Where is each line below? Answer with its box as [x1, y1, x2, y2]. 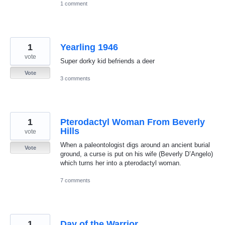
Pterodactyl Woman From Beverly [60, 117, 205, 127]
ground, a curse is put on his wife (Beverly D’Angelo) [60, 150, 213, 158]
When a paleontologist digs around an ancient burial [60, 141, 210, 149]
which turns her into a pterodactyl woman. [60, 159, 181, 167]
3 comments [60, 75, 90, 81]
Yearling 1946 [60, 42, 118, 52]
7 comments [60, 177, 90, 184]
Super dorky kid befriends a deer [60, 57, 155, 65]
